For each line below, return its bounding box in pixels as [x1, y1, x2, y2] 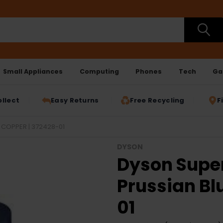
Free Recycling [129, 96, 185, 106]
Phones [135, 67, 162, 76]
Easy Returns [51, 96, 99, 106]
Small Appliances [3, 67, 63, 76]
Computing [79, 67, 119, 76]
